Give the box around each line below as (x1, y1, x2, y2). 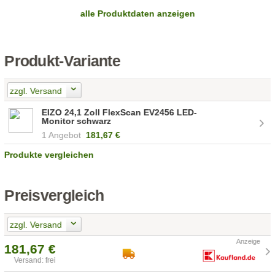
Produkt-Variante (4, 53, 120, 70)
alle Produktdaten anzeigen (80, 9, 195, 19)
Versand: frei (14, 255, 56, 265)
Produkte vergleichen (4, 149, 95, 160)
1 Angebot (42, 130, 82, 140)
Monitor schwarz (42, 115, 112, 126)
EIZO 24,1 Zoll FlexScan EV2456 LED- (42, 107, 198, 117)
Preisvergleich (4, 187, 104, 204)
